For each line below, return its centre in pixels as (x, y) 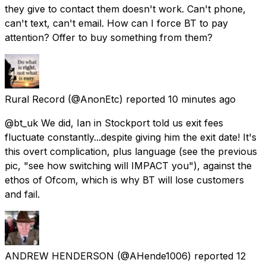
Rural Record (35, 99)
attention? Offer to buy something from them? (109, 37)
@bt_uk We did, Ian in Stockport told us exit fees (114, 123)
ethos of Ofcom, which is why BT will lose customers (124, 180)
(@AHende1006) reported (175, 256)
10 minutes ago (202, 99)
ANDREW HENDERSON (59, 256)
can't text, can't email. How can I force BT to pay (116, 23)
